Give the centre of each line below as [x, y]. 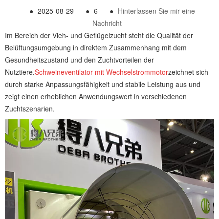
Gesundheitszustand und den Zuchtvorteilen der [79, 60]
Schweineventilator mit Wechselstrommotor [101, 72]
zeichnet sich [188, 72]
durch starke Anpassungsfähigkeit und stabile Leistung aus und [103, 84]
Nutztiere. [20, 72]
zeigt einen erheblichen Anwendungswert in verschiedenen [96, 97]
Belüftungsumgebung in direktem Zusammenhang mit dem [96, 48]
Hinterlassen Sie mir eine [156, 11]
